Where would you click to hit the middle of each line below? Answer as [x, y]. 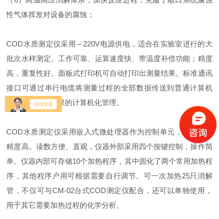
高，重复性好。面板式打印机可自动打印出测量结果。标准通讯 [109, 73]
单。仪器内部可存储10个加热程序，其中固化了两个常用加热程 [109, 161]
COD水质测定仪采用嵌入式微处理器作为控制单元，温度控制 [109, 132]
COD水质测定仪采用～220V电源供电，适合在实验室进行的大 [109, 44]
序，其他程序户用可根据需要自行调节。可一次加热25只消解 [109, 176]
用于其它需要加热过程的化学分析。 [65, 205]
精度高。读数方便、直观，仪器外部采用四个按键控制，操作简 [109, 146]
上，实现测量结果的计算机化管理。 [65, 102]
